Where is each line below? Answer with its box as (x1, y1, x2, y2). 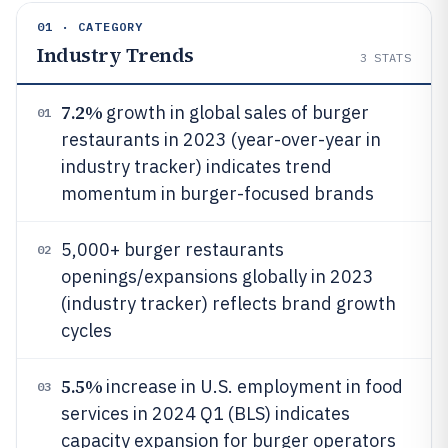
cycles (61, 319, 112, 342)
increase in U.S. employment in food (102, 375, 404, 398)
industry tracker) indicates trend (61, 155, 332, 178)
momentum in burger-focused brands (61, 182, 374, 205)
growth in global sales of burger (102, 101, 370, 124)
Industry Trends (37, 41, 194, 69)
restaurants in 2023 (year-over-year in (61, 128, 381, 151)
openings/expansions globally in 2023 (61, 265, 374, 288)
